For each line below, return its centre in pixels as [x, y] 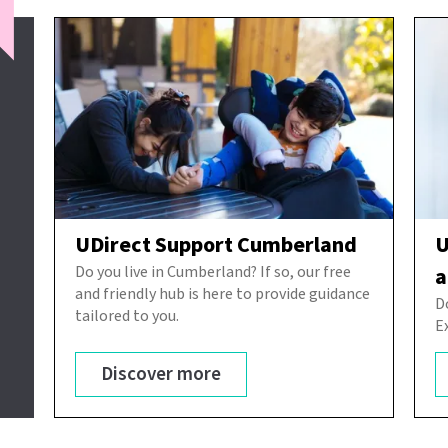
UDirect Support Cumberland [216, 245]
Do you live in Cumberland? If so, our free [213, 272]
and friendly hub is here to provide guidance [222, 294]
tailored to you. [127, 316]
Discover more [161, 375]
